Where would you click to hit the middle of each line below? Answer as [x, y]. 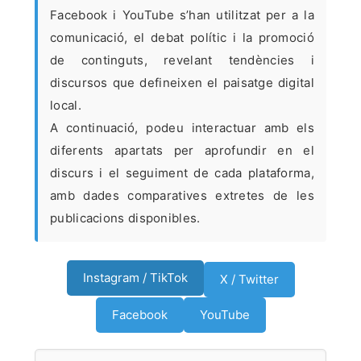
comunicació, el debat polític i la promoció [182, 38]
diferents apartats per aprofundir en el [182, 151]
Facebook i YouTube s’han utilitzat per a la [182, 15]
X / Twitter [249, 280]
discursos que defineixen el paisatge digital [182, 83]
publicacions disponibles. [125, 218]
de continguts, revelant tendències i [182, 60]
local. [66, 106]
